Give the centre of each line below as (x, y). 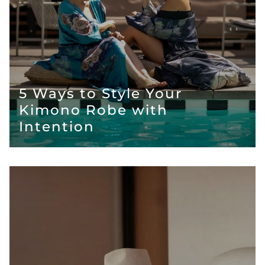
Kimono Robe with (93, 110)
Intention (57, 127)
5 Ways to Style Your (101, 94)
